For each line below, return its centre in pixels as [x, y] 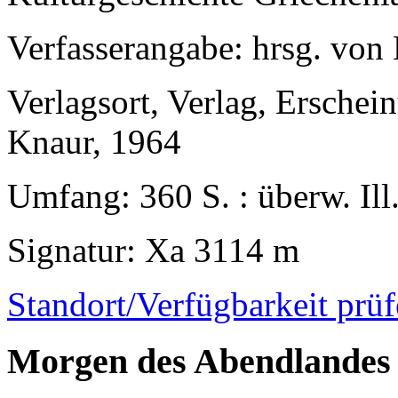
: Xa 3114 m [213, 250]
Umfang [64, 195]
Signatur [67, 250]
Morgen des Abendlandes [199, 362]
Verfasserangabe [120, 47]
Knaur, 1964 [94, 141]
